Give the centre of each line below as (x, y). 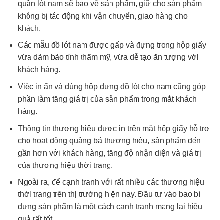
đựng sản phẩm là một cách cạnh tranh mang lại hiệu (110, 207)
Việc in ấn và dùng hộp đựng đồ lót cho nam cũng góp (111, 87)
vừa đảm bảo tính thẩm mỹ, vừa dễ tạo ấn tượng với (108, 57)
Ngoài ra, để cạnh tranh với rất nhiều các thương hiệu (111, 182)
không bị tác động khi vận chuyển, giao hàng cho (102, 16)
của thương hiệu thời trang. (65, 165)
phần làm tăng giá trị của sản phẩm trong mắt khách (107, 99)
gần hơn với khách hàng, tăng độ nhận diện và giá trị (109, 153)
